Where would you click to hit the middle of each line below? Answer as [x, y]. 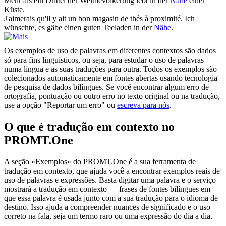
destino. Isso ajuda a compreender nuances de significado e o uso [107, 207]
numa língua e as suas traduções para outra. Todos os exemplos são [110, 69]
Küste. [14, 10]
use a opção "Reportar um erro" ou [61, 105]
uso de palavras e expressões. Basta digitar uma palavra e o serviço [110, 180]
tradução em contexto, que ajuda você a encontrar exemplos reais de [112, 171]
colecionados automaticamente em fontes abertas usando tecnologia [111, 78]
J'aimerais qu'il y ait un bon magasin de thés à [77, 19]
